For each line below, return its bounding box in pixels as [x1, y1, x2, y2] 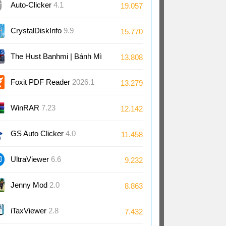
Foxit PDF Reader [11, 78, 72, 86]
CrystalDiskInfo [11, 26, 64, 35]
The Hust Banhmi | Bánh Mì [11, 52, 102, 61]
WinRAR [11, 103, 41, 112]
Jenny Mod [11, 181, 49, 189]
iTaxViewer [11, 206, 48, 215]
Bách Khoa [11, 74, 47, 83]
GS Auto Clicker [11, 129, 66, 138]
